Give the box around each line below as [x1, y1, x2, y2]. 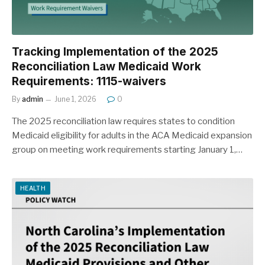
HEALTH [20, 184, 46, 192]
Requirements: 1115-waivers [12, 74, 166, 88]
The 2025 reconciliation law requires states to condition [12, 115, 235, 127]
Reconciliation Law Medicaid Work [12, 59, 201, 73]
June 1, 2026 [54, 94, 96, 104]
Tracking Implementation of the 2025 [12, 44, 218, 59]
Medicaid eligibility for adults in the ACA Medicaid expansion [12, 130, 252, 141]
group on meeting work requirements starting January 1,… [12, 144, 243, 155]
